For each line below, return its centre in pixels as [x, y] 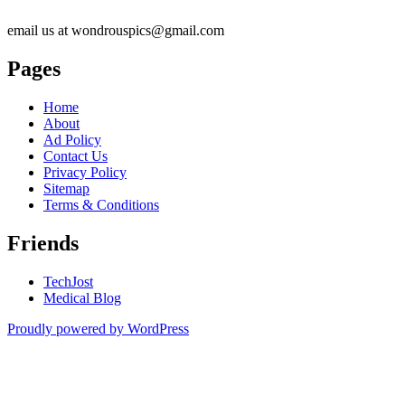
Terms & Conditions [101, 204]
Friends [43, 243]
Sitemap [66, 188]
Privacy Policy [85, 172]
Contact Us [75, 155]
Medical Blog [82, 297]
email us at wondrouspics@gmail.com [116, 31]
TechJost [68, 281]
